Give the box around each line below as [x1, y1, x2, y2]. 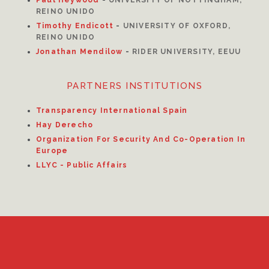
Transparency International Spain [36, 106, 188, 115]
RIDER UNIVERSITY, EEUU [132, 47, 241, 56]
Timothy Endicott [36, 22, 114, 30]
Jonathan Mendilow [36, 47, 123, 56]
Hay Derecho [36, 121, 94, 129]
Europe [36, 147, 68, 155]
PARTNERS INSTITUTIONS [66, 80, 203, 91]
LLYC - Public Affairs [36, 161, 128, 169]
